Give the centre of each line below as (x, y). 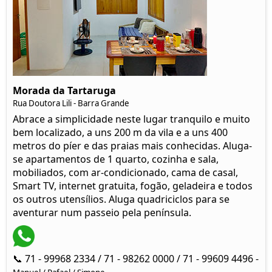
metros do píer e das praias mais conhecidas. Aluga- (132, 146)
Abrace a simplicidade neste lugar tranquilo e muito (131, 119)
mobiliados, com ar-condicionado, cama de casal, (125, 172)
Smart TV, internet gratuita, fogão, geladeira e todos (133, 186)
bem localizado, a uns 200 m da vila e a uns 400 (120, 132)
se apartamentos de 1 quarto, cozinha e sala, (116, 159)
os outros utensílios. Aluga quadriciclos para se (121, 199)
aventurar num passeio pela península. (102, 212)
